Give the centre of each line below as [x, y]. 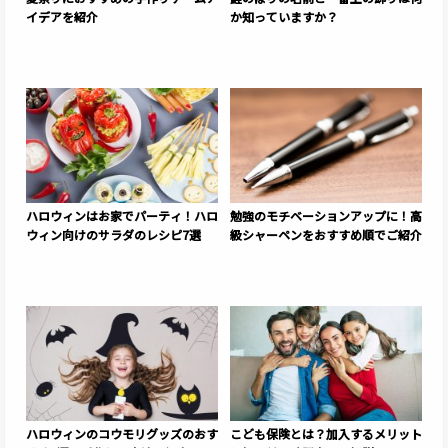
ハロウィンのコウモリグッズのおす [122, 433]
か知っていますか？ [284, 17]
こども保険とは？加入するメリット [326, 433]
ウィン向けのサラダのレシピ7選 [113, 235]
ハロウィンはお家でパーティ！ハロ [122, 216]
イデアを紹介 [62, 17]
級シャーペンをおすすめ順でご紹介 [326, 235]
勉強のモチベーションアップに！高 [326, 216]
